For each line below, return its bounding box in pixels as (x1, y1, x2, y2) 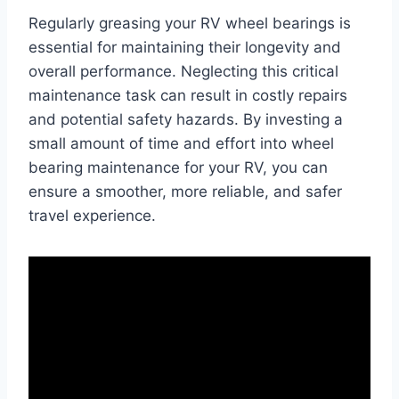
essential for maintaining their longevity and (28, 37, 341, 56)
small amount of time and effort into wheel (28, 134, 334, 152)
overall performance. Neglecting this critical (28, 61, 338, 80)
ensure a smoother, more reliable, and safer (28, 182, 342, 200)
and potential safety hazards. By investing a (28, 110, 343, 128)
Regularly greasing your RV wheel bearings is (28, 13, 351, 32)
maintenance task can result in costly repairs (28, 85, 347, 104)
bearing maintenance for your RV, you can (28, 158, 328, 176)
